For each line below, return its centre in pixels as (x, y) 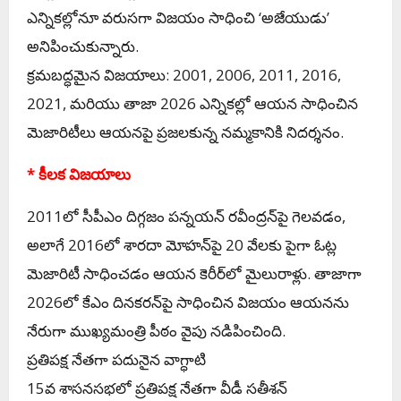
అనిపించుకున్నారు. (83, 46)
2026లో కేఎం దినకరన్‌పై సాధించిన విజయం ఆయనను (188, 302)
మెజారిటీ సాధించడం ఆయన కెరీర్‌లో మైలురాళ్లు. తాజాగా (194, 273)
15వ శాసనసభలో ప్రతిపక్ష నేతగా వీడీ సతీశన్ (157, 388)
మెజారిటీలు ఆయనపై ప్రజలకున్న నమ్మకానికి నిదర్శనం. (185, 132)
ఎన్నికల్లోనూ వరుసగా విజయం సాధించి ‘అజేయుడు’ (178, 17)
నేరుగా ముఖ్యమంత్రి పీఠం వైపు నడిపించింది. (156, 330)
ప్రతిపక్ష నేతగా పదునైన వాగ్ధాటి (116, 359)
